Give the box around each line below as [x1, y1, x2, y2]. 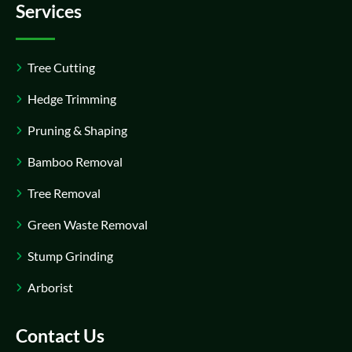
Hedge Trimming [27, 90, 116, 106]
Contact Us [16, 324, 104, 346]
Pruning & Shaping [27, 122, 127, 137]
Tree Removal [27, 185, 101, 200]
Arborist [27, 279, 73, 295]
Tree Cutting [27, 59, 95, 75]
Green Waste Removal [27, 216, 148, 232]
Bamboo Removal [27, 153, 123, 169]
